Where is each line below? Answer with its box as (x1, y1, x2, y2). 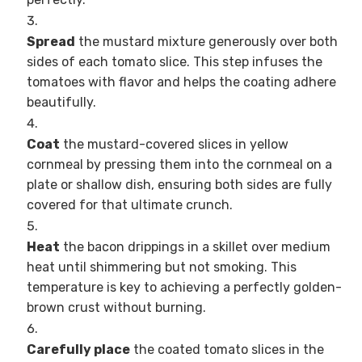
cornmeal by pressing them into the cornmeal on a (26, 156, 332, 172)
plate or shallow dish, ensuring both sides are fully (26, 176, 332, 192)
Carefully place (26, 341, 130, 357)
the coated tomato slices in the (129, 341, 324, 357)
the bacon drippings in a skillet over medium (59, 238, 330, 255)
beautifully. (26, 94, 96, 110)
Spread (26, 33, 75, 49)
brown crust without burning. (26, 299, 206, 315)
